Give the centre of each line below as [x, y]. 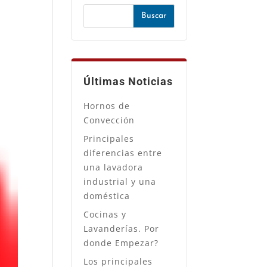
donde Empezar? [121, 243]
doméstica [107, 195]
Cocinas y [105, 214]
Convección [109, 120]
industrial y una [120, 181]
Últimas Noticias [128, 81]
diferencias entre [123, 153]
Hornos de [107, 105]
